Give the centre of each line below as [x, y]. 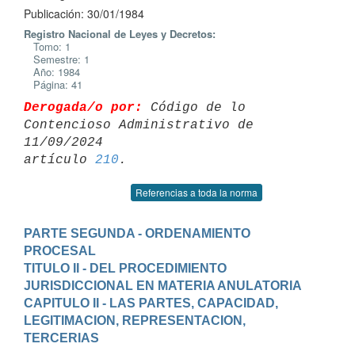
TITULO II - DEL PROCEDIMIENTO [125, 268]
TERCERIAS [61, 338]
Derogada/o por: [83, 107]
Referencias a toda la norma [197, 192]
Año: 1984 [52, 72]
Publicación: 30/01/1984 [84, 13]
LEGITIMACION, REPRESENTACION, [135, 320]
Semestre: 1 [57, 59]
